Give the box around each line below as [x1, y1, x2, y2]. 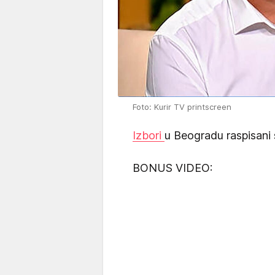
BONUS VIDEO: [133, 161, 212, 174]
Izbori [133, 128, 165, 142]
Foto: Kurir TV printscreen [133, 101, 231, 112]
